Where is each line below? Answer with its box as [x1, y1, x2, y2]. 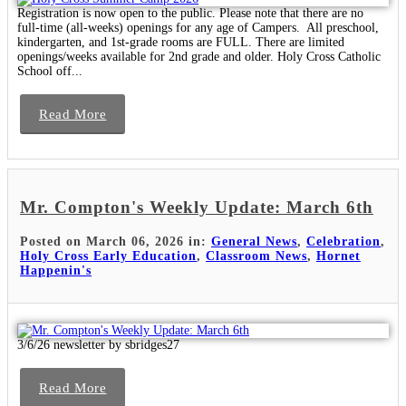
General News [211, 235, 297, 249]
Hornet [316, 249, 361, 264]
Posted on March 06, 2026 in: [20, 235, 211, 249]
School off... [17, 63, 82, 78]
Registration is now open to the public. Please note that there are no [17, 5, 363, 20]
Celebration [306, 235, 381, 249]
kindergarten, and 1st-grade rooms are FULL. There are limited [17, 34, 344, 49]
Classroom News [206, 249, 307, 264]
